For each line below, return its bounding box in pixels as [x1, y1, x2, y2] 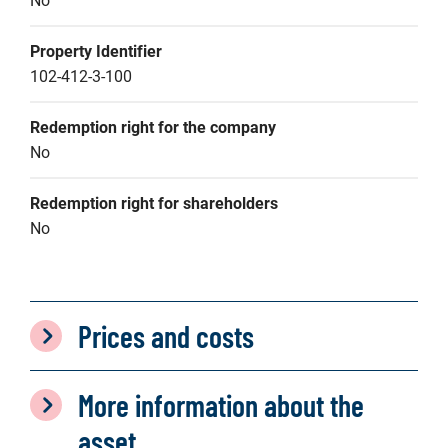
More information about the [78, 387, 364, 423]
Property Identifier [30, 42, 162, 61]
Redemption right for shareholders [30, 194, 278, 213]
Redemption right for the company [30, 118, 276, 137]
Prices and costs [78, 318, 254, 354]
